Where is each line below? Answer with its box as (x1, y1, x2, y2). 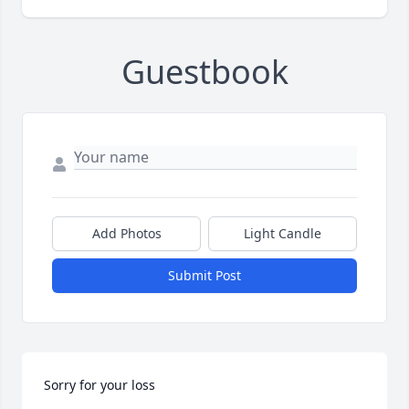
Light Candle (244, 225, 321, 243)
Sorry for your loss (44, 376, 155, 394)
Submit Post (168, 267, 241, 285)
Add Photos (91, 225, 162, 243)
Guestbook (121, 49, 288, 95)
